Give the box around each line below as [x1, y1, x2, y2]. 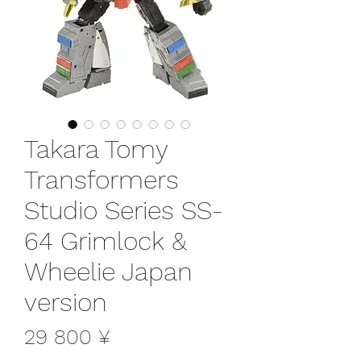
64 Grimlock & [24, 225, 187, 256]
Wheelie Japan [24, 255, 193, 287]
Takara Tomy [24, 133, 168, 164]
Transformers [24, 164, 179, 195]
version [24, 286, 107, 317]
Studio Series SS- [24, 194, 223, 226]
